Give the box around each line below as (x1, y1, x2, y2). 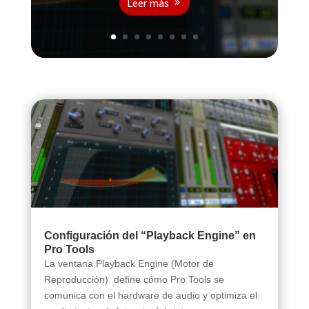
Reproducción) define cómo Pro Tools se (43, 273, 224, 285)
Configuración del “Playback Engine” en (43, 229, 256, 241)
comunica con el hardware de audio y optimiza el (43, 289, 257, 301)
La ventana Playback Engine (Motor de (43, 257, 214, 269)
